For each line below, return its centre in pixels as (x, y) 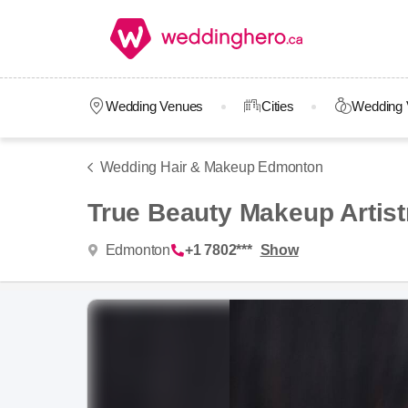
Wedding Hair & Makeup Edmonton (211, 167)
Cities (277, 106)
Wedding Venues (154, 106)
